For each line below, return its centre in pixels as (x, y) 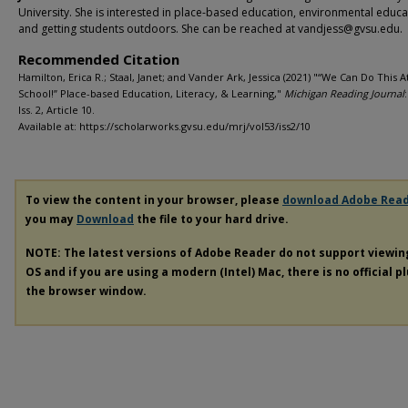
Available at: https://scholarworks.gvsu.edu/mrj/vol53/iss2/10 (164, 126)
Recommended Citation (99, 59)
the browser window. (86, 291)
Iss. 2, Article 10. (56, 110)
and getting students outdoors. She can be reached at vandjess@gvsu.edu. (210, 29)
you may (51, 219)
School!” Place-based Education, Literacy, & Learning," (151, 93)
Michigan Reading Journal (344, 93)
